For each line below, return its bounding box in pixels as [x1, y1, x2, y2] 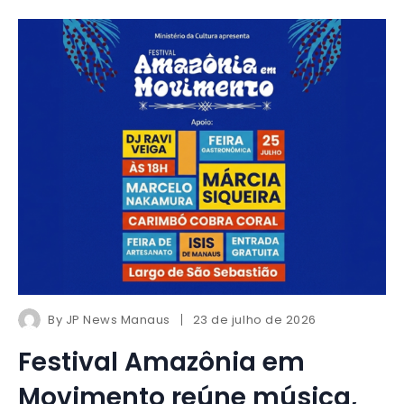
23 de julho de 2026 [192, 311, 317, 329]
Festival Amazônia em [18, 344, 305, 381]
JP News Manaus [65, 311, 170, 329]
